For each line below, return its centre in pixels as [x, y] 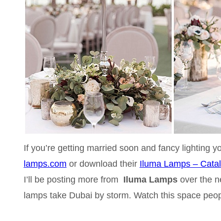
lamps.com [45, 164]
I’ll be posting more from [72, 179]
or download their [103, 164]
